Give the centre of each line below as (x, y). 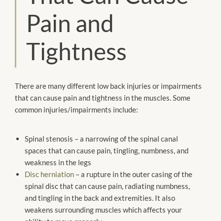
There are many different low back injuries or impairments (108, 86)
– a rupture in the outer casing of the (133, 174)
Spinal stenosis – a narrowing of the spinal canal (101, 138)
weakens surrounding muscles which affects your (103, 209)
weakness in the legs (58, 162)
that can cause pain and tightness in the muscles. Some (103, 98)
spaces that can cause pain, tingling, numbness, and (107, 150)
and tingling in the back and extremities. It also (100, 198)
